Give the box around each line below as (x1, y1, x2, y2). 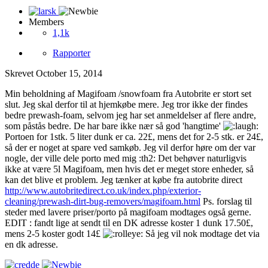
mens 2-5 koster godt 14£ (5, 229, 103, 239)
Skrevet (5, 68, 36, 79)
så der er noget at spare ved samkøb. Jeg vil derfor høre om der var (5, 142, 255, 153)
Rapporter (53, 48, 90, 59)
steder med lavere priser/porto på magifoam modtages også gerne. (5, 207, 251, 218)
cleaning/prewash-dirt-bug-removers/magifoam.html (5, 196, 200, 207)
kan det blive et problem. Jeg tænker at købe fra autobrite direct (5, 175, 242, 185)
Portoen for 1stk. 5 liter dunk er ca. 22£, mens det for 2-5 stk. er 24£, (5, 132, 263, 142)
